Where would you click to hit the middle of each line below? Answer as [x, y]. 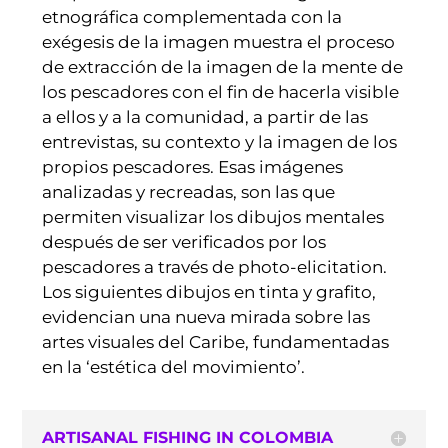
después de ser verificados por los [184, 242]
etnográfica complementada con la [192, 17]
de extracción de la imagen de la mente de [223, 67]
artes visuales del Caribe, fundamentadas [216, 342]
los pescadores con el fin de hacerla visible [221, 92]
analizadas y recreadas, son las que [189, 192]
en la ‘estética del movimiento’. [174, 367]
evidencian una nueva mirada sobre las [206, 317]
